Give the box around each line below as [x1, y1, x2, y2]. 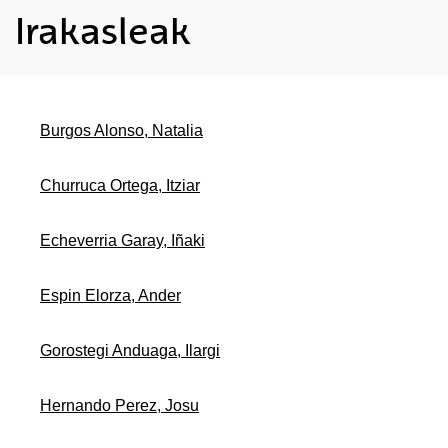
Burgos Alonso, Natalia [40, 122, 203, 140]
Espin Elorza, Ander [40, 287, 181, 305]
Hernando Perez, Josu [40, 397, 199, 415]
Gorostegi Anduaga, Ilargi [40, 342, 220, 360]
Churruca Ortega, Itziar [40, 177, 200, 195]
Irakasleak [15, 9, 191, 53]
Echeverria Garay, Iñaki [40, 232, 205, 250]
